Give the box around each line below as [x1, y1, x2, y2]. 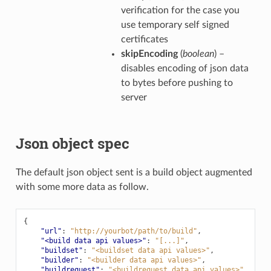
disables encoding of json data [120, 64, 249, 74]
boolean [182, 49, 214, 59]
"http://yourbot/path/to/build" [70, 226, 197, 235]
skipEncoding [120, 49, 178, 59]
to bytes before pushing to [120, 78, 233, 88]
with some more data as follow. [15, 181, 149, 192]
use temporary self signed [120, 20, 229, 30]
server [120, 93, 147, 103]
